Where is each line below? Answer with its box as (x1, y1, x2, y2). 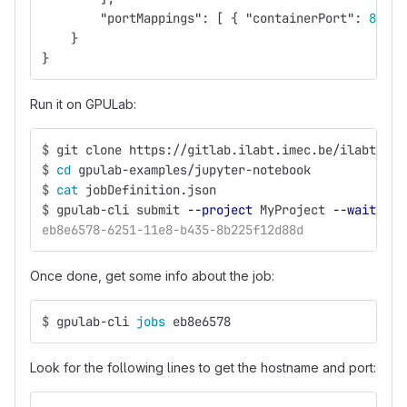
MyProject (253, 202, 333, 218)
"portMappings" (100, 10, 202, 26)
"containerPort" (245, 10, 354, 26)
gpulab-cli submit (56, 202, 187, 218)
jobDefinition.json (85, 182, 216, 198)
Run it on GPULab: (30, 96, 136, 112)
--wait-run (333, 202, 405, 218)
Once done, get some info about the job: (30, 268, 274, 283)
